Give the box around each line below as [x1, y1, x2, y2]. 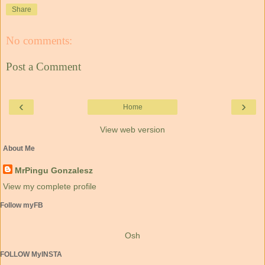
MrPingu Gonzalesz [15, 165, 93, 175]
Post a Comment [6, 60, 81, 73]
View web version [100, 125, 165, 135]
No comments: [6, 34, 72, 47]
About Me [3, 144, 35, 153]
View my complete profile [3, 182, 96, 192]
